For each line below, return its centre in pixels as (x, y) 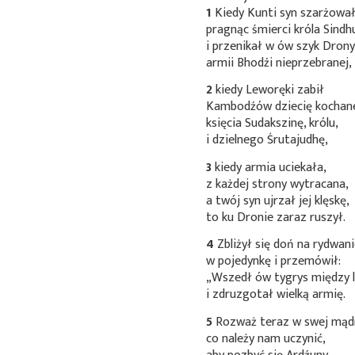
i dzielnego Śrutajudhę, (267, 140)
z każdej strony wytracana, (278, 184)
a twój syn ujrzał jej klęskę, (278, 200)
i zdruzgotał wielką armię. (276, 295)
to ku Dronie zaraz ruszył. (276, 217)
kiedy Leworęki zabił (269, 90)
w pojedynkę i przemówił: (274, 261)
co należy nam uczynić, (266, 338)
